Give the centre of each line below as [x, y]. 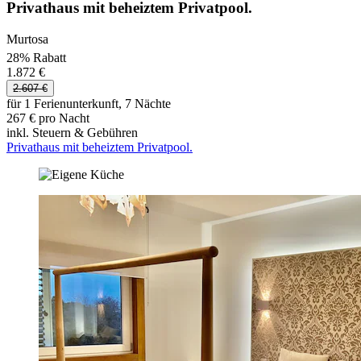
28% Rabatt [36, 57]
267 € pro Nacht [48, 118]
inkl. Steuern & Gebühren [72, 132]
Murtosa [27, 39]
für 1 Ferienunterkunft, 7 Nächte [89, 103]
